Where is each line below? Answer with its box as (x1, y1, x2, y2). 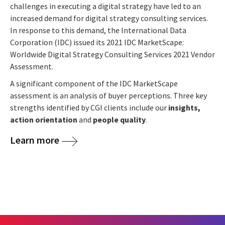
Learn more (10, 134, 59, 147)
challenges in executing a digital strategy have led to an (10, 1, 201, 12)
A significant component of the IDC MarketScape (10, 78, 178, 89)
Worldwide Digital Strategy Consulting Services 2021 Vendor (10, 49, 215, 60)
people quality (93, 115, 146, 125)
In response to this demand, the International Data (10, 25, 186, 36)
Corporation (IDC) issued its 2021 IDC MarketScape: (10, 37, 184, 48)
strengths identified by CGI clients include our (10, 102, 168, 113)
